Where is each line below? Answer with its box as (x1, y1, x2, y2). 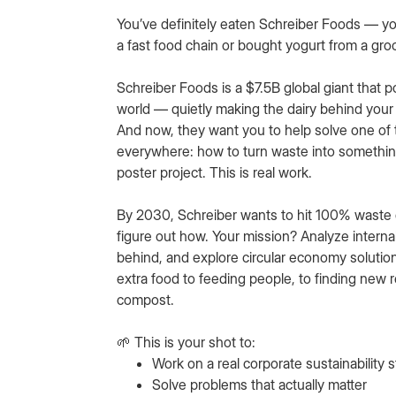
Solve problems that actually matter (152, 376, 367, 393)
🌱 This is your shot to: (117, 333, 255, 351)
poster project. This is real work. (117, 164, 312, 181)
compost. (117, 291, 174, 308)
